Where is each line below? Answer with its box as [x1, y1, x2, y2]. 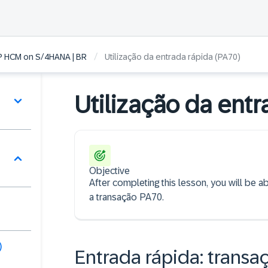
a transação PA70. [89, 192, 164, 202]
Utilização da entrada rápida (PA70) [105, 52, 240, 62]
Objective [89, 166, 130, 176]
